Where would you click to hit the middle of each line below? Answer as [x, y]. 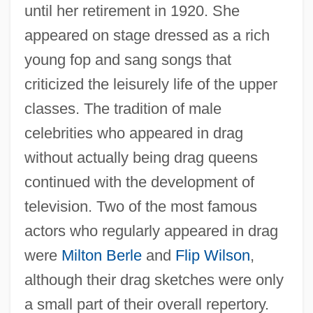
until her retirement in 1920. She [132, 10]
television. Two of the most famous [140, 206]
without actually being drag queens [141, 157]
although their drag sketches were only [154, 279]
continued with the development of [139, 182]
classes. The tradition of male [123, 108]
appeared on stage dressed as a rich [147, 35]
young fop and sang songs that [128, 59]
